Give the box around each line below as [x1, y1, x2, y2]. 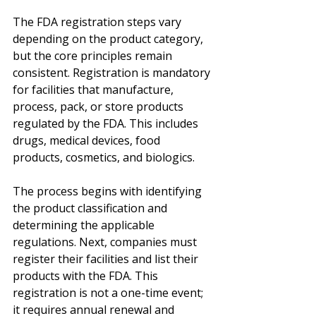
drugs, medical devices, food [13, 133, 163, 148]
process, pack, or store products [13, 99, 186, 114]
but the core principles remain [13, 48, 175, 63]
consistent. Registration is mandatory [13, 65, 213, 80]
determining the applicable [13, 217, 157, 233]
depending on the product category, [13, 31, 206, 47]
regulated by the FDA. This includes [13, 116, 201, 131]
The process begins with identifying [13, 183, 205, 199]
